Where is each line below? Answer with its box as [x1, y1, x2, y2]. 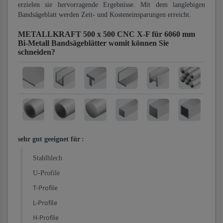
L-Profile [33, 198, 57, 208]
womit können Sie [109, 39, 169, 47]
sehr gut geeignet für [18, 135, 80, 143]
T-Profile [33, 183, 58, 193]
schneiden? [18, 48, 55, 56]
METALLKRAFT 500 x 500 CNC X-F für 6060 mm [18, 30, 195, 38]
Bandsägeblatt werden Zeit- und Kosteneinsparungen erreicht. [18, 11, 191, 18]
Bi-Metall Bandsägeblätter [18, 39, 109, 47]
